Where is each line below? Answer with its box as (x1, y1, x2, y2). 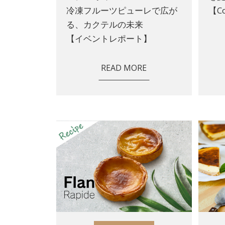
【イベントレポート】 (66, 33, 152, 45)
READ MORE (101, 62, 147, 74)
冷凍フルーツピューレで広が (66, 5, 177, 17)
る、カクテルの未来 (66, 19, 143, 31)
